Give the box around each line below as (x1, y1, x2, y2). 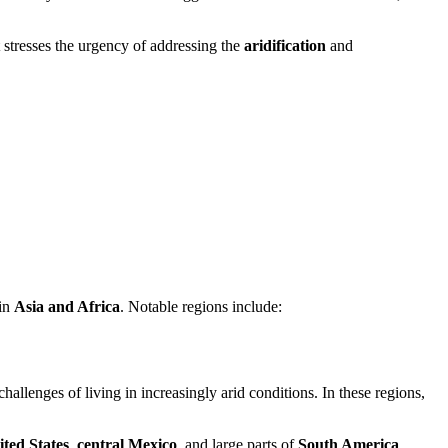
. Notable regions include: (120, 298, 282, 316)
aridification (244, 37, 326, 55)
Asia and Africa (14, 298, 120, 316)
